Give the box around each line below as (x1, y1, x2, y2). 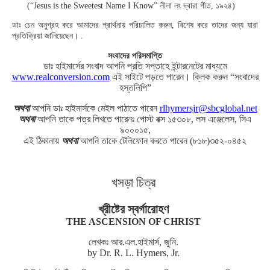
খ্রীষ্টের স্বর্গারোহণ (98, 202, 169, 216)
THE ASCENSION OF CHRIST (66, 216, 201, 227)
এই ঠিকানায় (24, 136, 61, 146)
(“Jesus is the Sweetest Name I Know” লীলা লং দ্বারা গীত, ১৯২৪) (27, 1, 235, 10)
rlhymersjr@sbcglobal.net (159, 103, 257, 113)
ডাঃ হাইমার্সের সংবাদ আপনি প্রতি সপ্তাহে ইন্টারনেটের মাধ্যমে (43, 61, 227, 71)
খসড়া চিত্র (111, 175, 155, 190)
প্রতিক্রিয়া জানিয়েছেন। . (12, 31, 83, 40)
